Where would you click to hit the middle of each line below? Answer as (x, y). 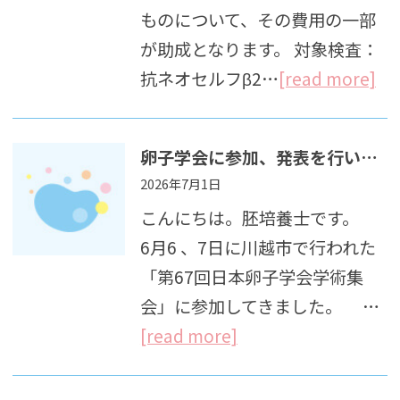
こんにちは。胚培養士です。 (259, 217)
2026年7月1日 (180, 183)
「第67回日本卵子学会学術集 (251, 276)
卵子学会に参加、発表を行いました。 (369, 157)
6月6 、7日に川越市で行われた (258, 247)
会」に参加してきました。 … (259, 306)
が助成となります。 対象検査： (259, 50)
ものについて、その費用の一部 (258, 20)
